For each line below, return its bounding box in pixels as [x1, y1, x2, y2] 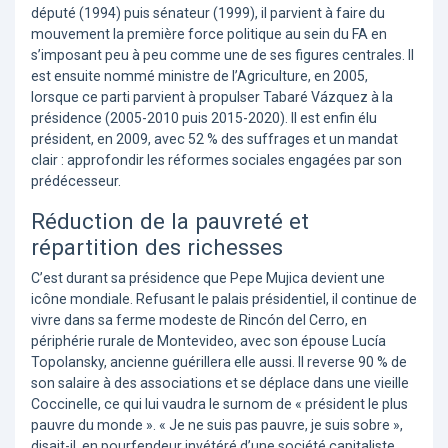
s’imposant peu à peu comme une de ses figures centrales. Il [31, 47, 414, 64]
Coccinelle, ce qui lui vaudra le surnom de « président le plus [31, 396, 408, 413]
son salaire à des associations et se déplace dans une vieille [31, 375, 409, 392]
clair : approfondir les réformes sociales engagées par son [31, 152, 402, 169]
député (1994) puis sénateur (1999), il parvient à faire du [31, 5, 385, 22]
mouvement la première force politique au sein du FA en [31, 26, 387, 43]
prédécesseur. [31, 173, 121, 190]
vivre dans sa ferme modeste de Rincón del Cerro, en [31, 312, 367, 329]
